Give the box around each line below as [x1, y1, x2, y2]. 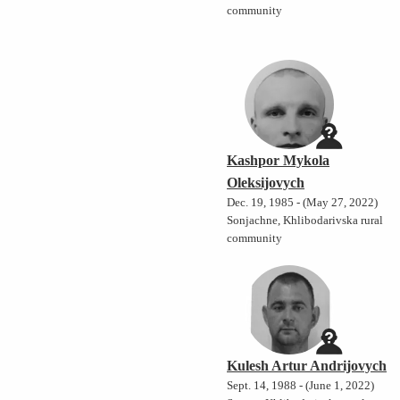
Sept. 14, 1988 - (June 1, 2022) [227, 379, 375, 393]
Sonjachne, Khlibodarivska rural [227, 214, 384, 228]
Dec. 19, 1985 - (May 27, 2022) [227, 196, 379, 210]
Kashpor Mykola [227, 153, 330, 169]
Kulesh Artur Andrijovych [227, 358, 387, 374]
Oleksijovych [227, 175, 305, 191]
